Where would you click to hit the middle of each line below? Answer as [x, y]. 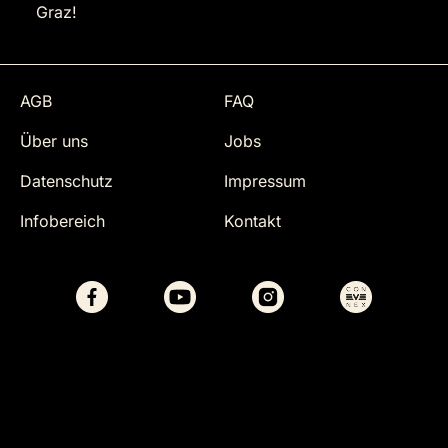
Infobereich [62, 221]
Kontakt [252, 221]
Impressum [265, 181]
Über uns [54, 141]
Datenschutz [66, 181]
